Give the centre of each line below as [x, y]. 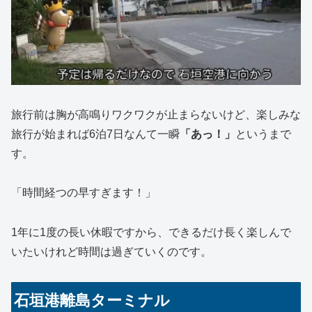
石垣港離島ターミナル [92, 301]
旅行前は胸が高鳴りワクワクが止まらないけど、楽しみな [156, 114]
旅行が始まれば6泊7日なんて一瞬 [95, 134]
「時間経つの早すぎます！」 [84, 193]
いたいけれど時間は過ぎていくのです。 [111, 252]
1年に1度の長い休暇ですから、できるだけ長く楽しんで [151, 233]
